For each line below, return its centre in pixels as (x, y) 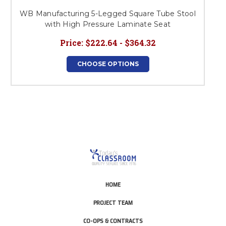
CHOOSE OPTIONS (108, 64)
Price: (71, 42)
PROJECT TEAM (113, 202)
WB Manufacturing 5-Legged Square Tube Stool (108, 13)
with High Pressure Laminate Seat (108, 24)
